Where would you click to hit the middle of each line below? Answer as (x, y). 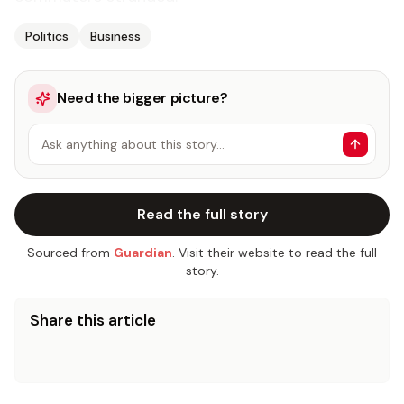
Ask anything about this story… (133, 144)
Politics (47, 36)
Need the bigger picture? (142, 98)
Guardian (143, 252)
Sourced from (69, 252)
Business (115, 36)
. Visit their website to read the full (275, 252)
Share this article (93, 320)
